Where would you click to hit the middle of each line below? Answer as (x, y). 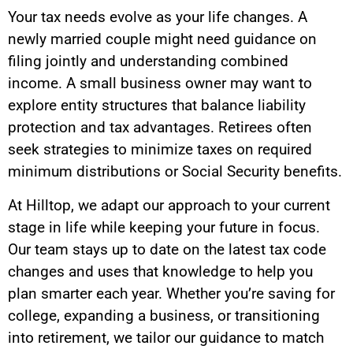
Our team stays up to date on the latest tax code (167, 249)
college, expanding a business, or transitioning (164, 315)
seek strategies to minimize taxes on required (160, 150)
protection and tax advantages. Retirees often (160, 128)
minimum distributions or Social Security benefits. (175, 172)
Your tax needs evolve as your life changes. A (158, 17)
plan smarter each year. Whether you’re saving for (171, 293)
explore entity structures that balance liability (157, 106)
